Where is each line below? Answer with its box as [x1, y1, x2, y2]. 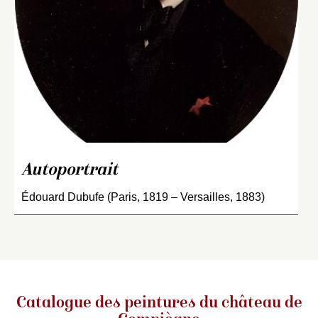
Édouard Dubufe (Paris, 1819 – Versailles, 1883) [21, 190, 265, 203]
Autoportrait [21, 161, 118, 180]
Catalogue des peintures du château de [16, 295, 302, 312]
